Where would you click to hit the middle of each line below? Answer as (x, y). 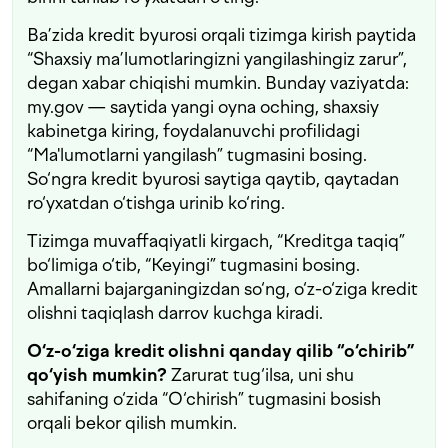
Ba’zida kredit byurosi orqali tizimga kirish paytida (221, 35)
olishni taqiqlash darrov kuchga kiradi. (175, 313)
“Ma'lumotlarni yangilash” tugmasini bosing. (197, 155)
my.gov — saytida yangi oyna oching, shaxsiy (203, 107)
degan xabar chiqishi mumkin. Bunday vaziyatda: (218, 83)
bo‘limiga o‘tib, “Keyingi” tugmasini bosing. (193, 265)
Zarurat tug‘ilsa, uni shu (262, 375)
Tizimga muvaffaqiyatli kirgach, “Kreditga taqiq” (216, 241)
